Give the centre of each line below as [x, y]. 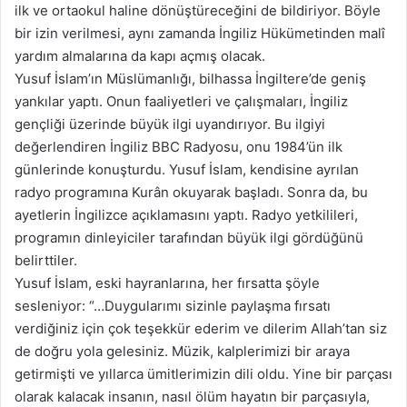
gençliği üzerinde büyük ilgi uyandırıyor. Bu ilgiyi [170, 124]
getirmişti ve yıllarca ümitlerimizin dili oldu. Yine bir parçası [203, 373]
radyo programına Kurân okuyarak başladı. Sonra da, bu [191, 192]
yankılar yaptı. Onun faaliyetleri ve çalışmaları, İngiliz [181, 101]
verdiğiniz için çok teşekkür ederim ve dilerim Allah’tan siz [201, 328]
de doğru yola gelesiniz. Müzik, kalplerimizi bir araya [182, 351]
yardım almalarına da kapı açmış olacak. [140, 55]
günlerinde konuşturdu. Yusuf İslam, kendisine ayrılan [187, 169]
